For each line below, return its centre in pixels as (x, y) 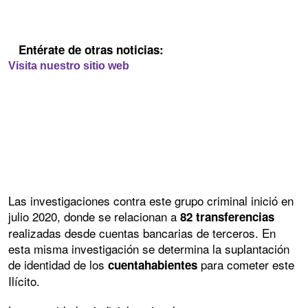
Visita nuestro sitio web (70, 65)
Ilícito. (24, 280)
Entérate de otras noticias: (95, 49)
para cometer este (246, 264)
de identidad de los (58, 264)
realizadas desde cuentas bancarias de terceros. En (142, 232)
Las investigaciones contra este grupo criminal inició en (151, 200)
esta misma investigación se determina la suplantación (149, 248)
